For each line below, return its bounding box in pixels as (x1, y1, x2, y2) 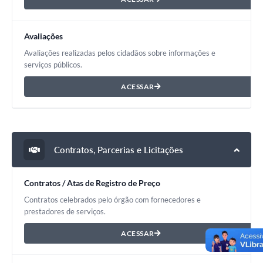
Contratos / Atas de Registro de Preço (24, 178, 160, 188)
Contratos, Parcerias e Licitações (52, 144, 183, 155)
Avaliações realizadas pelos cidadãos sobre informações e (24, 48, 215, 58)
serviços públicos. (24, 60, 82, 70)
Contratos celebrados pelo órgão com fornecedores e (24, 195, 201, 205)
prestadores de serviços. (24, 207, 106, 217)
